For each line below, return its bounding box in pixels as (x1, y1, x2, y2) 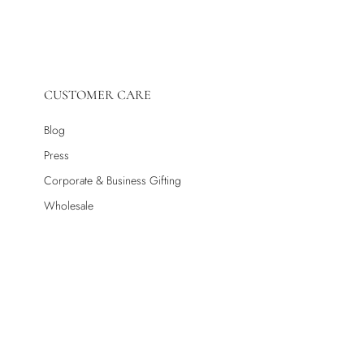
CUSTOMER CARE (44, 87, 151, 104)
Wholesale (44, 197, 93, 214)
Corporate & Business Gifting (44, 172, 181, 189)
